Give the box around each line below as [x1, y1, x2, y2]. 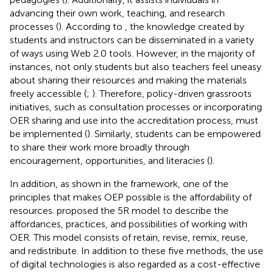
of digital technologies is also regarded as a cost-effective [10, 258, 260, 270]
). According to [58, 20, 125, 32]
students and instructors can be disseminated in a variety [10, 34, 254, 46]
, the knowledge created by [125, 20, 244, 32]
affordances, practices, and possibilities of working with [10, 218, 247, 230]
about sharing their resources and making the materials [10, 74, 247, 86]
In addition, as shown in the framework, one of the [10, 177, 229, 190]
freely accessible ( [10, 87, 87, 99]
